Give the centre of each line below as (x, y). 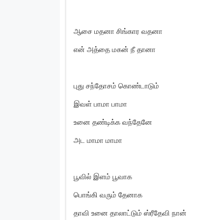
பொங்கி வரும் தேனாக (108, 194)
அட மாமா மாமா (98, 140)
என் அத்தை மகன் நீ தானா (115, 49)
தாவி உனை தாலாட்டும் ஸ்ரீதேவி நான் (130, 213)
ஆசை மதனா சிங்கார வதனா (118, 31)
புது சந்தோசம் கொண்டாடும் (116, 85)
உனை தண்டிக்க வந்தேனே (113, 122)
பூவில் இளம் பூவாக (103, 176)
